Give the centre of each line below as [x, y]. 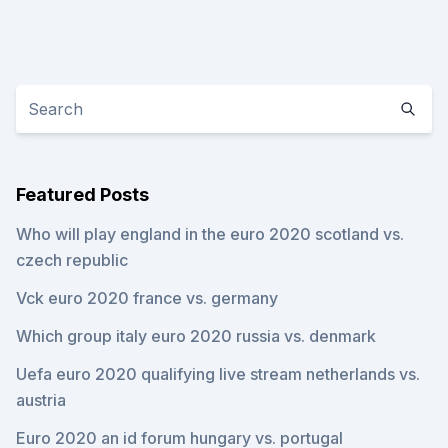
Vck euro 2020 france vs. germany [147, 298]
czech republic [72, 260]
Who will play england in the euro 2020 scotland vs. [210, 234]
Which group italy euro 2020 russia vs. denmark [196, 336]
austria [41, 400]
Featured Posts [82, 194]
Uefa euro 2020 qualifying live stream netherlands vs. [218, 374]
